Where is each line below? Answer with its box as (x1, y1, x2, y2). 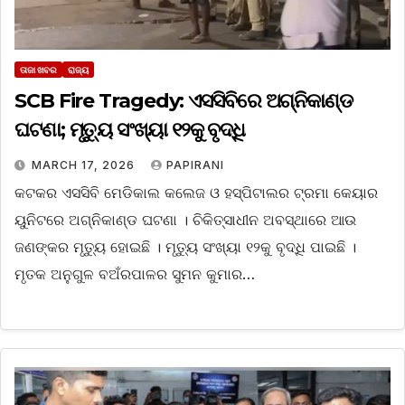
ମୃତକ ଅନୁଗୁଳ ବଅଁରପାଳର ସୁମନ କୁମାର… (14, 265, 255, 284)
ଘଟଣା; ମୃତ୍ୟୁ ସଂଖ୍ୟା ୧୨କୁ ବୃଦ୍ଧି (14, 118, 246, 143)
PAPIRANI (166, 158, 224, 173)
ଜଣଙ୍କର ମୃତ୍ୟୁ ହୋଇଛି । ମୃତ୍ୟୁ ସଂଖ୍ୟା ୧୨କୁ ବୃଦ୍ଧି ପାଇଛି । (14, 238, 356, 257)
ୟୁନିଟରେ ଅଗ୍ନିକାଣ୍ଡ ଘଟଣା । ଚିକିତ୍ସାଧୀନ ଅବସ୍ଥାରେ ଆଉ (14, 211, 356, 230)
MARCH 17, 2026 (32, 158, 138, 173)
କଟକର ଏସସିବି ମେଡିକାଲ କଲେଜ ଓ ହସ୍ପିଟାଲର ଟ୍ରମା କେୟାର (14, 184, 378, 202)
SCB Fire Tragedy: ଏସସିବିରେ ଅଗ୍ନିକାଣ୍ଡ (14, 89, 353, 114)
